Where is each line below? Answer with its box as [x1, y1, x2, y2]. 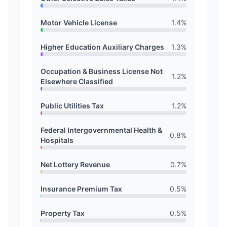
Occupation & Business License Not [41, 67, 163, 75]
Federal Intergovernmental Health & [41, 126, 162, 134]
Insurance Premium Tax [41, 184, 122, 193]
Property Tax [41, 209, 85, 217]
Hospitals [41, 136, 73, 144]
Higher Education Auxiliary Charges [41, 43, 164, 51]
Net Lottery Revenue [41, 160, 110, 169]
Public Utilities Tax [41, 101, 104, 110]
